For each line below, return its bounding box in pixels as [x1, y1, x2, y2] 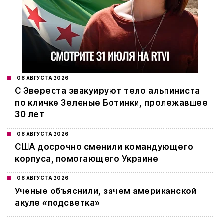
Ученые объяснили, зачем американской [15, 186, 196, 196]
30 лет [15, 110, 44, 120]
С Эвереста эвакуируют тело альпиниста [15, 86, 200, 96]
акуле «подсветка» [15, 198, 100, 208]
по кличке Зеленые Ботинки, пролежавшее [15, 98, 208, 108]
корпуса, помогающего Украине [15, 154, 158, 164]
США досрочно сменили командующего [15, 142, 193, 152]
